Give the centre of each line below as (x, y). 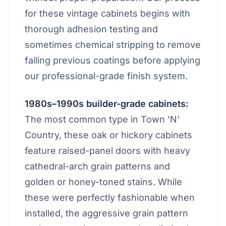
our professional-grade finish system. (106, 76)
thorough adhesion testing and (91, 29)
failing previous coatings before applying (112, 60)
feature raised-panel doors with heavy (107, 151)
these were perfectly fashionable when (110, 197)
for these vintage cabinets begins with (107, 13)
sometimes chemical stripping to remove (113, 45)
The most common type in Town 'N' (102, 119)
